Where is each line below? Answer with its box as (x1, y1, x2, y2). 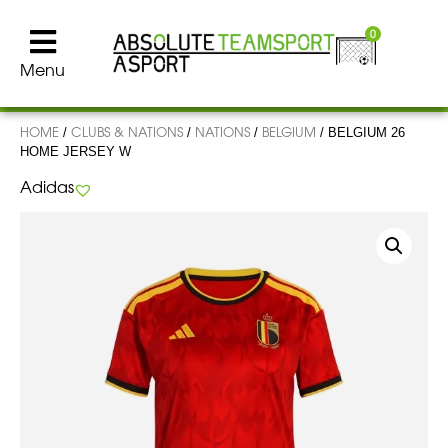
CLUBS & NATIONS (71, 122, 183, 141)
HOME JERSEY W (20, 144, 131, 159)
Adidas (20, 174, 74, 198)
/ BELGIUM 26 (316, 125, 405, 140)
